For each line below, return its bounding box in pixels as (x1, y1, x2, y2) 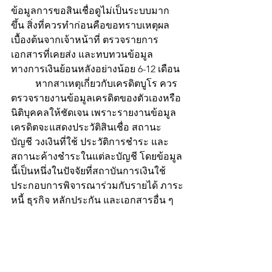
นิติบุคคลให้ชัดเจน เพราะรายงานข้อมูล (11, 106, 176, 118)
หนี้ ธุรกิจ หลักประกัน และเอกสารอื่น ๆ (11, 194, 174, 206)
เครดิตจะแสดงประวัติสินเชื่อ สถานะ (11, 121, 161, 133)
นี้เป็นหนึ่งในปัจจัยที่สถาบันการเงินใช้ (11, 165, 166, 177)
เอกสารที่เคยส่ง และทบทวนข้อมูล (11, 48, 153, 60)
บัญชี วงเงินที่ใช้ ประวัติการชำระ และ (11, 135, 169, 148)
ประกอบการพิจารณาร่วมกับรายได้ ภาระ (11, 179, 183, 191)
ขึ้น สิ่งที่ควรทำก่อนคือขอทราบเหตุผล (11, 19, 169, 31)
